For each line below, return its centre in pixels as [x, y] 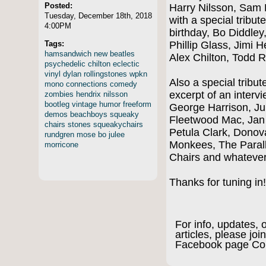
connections [87, 84]
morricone [61, 144]
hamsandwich [68, 53]
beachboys [89, 114]
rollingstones [105, 74]
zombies [59, 94]
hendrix [88, 94]
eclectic [126, 64]
